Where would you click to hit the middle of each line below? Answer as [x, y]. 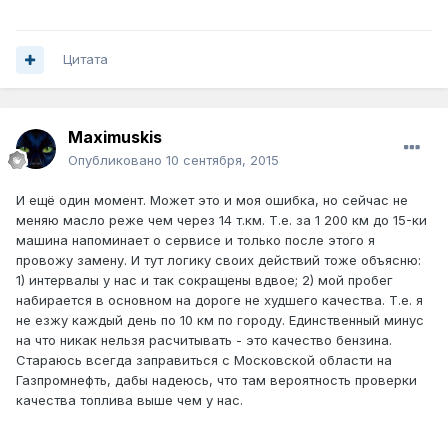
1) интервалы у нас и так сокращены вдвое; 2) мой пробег [204, 280]
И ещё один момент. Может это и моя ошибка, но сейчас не [212, 200]
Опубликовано [117, 160]
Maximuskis [115, 137]
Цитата [85, 59]
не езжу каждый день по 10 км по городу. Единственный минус [220, 320]
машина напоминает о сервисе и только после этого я [195, 240]
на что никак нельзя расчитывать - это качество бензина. [204, 340]
